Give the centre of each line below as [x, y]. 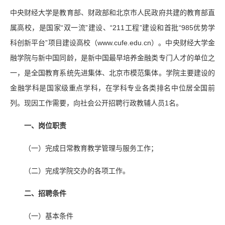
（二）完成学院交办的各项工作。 [77, 171]
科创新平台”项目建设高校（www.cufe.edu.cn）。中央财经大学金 [113, 42]
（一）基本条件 [49, 216]
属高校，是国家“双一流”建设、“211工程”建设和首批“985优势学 [113, 27]
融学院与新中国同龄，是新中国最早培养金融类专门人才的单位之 [113, 58]
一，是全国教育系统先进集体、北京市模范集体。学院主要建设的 [113, 73]
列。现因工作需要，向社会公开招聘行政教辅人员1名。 [96, 103]
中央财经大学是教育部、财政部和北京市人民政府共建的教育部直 [113, 12]
